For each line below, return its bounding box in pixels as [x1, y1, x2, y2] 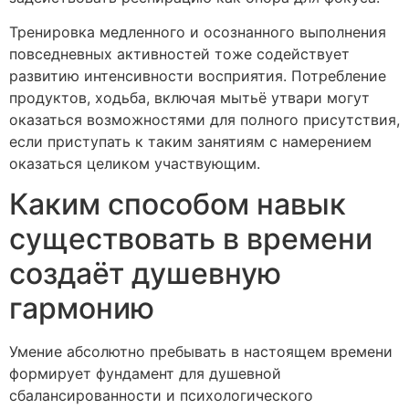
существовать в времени [9, 221, 372, 257]
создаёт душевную [9, 256, 281, 292]
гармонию [9, 290, 154, 327]
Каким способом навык [9, 186, 346, 223]
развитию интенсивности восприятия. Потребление [9, 66, 386, 85]
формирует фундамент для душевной [9, 364, 281, 383]
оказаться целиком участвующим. [9, 153, 260, 173]
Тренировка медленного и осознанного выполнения [9, 22, 386, 41]
